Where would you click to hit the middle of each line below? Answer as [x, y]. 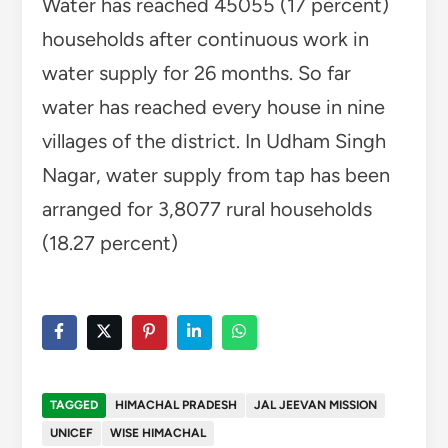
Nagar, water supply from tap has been [215, 175]
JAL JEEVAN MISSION [315, 405]
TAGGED [73, 405]
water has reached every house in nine [213, 107]
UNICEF [71, 433]
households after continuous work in [205, 39]
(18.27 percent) [109, 243]
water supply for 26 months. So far [196, 73]
